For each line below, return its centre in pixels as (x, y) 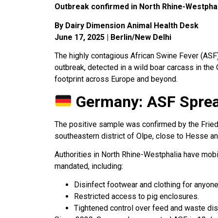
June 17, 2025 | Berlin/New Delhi (113, 37)
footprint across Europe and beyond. (116, 79)
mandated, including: (89, 166)
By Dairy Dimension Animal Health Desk (127, 25)
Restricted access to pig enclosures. (136, 197)
